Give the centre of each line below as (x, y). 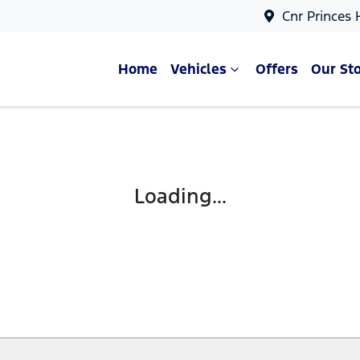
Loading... (180, 196)
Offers (277, 69)
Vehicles (198, 69)
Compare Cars (180, 157)
